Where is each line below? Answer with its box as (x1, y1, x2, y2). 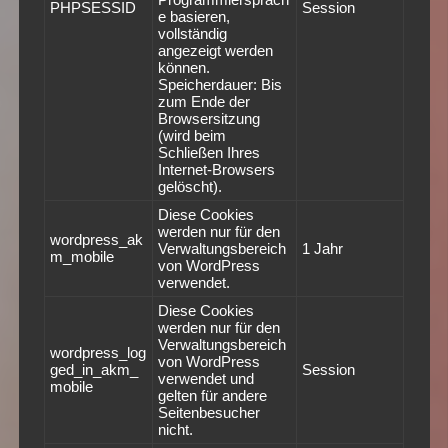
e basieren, (157, 8, 230, 26)
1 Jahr (301, 240, 343, 258)
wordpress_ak (49, 231, 143, 249)
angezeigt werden (157, 42, 273, 60)
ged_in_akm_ (49, 361, 138, 379)
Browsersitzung (157, 110, 260, 128)
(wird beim (157, 127, 226, 145)
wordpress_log (49, 344, 146, 362)
